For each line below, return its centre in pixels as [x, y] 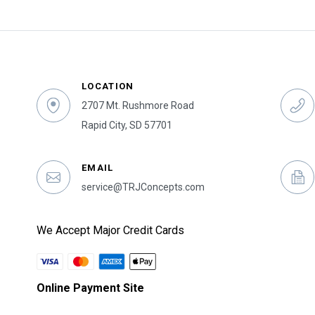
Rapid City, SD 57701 [127, 125]
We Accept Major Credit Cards [110, 230]
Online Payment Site [90, 288]
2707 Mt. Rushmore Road [138, 105]
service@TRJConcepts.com [143, 187]
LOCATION [108, 86]
